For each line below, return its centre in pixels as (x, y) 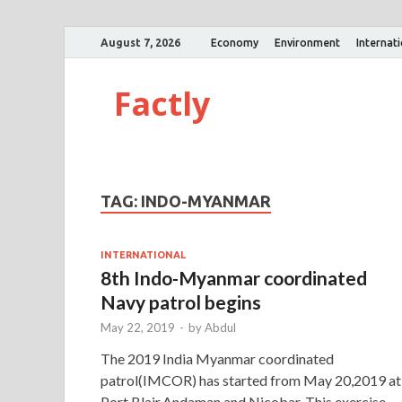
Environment (307, 42)
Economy (235, 42)
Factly (162, 104)
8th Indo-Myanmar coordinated (234, 277)
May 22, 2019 (138, 327)
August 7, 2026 (140, 42)
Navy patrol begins (181, 301)
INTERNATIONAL (143, 254)
